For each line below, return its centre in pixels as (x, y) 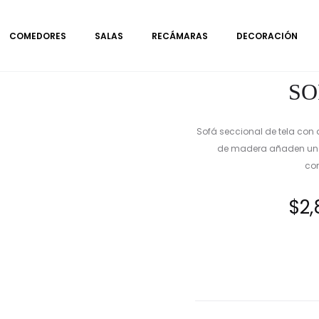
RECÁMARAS (179, 36)
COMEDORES (37, 36)
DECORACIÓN (267, 36)
